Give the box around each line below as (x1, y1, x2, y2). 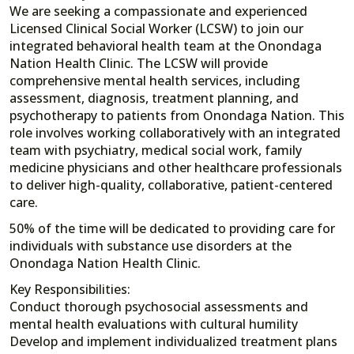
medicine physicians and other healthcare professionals (9, 158, 342, 176)
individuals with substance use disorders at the (9, 236, 292, 254)
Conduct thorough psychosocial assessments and (9, 297, 308, 315)
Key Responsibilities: (9, 280, 130, 298)
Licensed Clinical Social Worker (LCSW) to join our (9, 19, 303, 37)
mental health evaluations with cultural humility (9, 314, 298, 333)
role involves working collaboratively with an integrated (9, 123, 341, 141)
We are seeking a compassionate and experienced (9, 2, 307, 20)
